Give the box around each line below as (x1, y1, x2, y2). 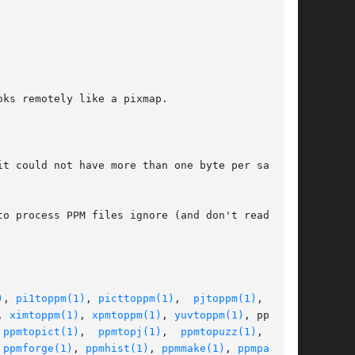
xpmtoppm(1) (92, 309, 162, 322)
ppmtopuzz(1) (181, 326, 257, 338)
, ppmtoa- (244, 309, 301, 322)
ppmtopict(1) (3, 326, 79, 338)
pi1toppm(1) (16, 292, 86, 305)
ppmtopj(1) (98, 326, 162, 338)
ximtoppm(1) (10, 309, 79, 322)
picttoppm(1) (98, 292, 174, 305)
